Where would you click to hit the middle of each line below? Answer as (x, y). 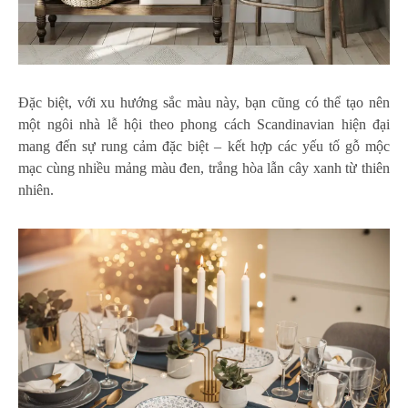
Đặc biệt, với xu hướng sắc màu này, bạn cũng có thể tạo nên (204, 103)
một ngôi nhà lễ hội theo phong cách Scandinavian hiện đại (204, 125)
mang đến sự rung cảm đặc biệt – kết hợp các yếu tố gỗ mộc (204, 147)
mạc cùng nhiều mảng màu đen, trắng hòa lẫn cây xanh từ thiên (204, 168)
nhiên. (38, 190)
